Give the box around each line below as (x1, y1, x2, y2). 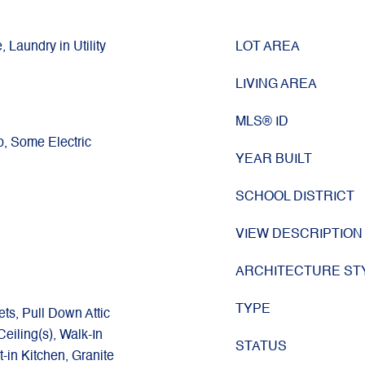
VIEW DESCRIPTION (235, 228, 363, 241)
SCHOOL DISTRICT (235, 191, 354, 204)
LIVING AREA (235, 78, 317, 91)
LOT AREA (235, 41, 300, 54)
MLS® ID (235, 116, 288, 129)
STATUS (235, 341, 287, 354)
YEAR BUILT (235, 153, 312, 166)
